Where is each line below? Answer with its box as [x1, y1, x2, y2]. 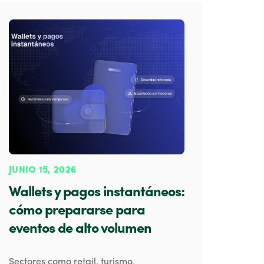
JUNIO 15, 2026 [9, 166, 77, 176]
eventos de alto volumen [9, 222, 151, 237]
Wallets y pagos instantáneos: [9, 186, 184, 200]
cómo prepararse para [9, 204, 145, 219]
